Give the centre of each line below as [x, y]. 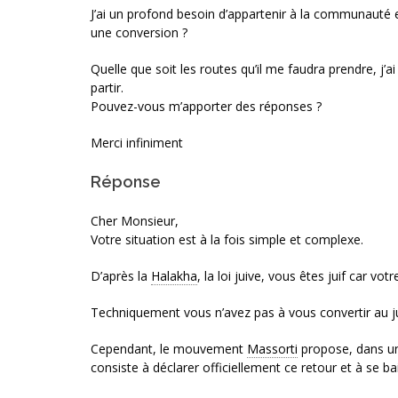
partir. [107, 88]
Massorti [272, 349]
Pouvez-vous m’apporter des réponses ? [206, 107]
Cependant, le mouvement [169, 349]
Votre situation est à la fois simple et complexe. [227, 240]
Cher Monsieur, [135, 221]
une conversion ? [139, 33]
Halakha [174, 276]
